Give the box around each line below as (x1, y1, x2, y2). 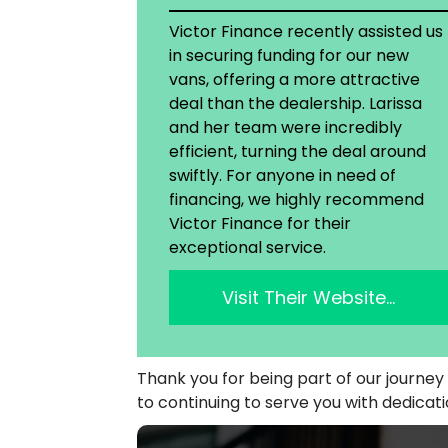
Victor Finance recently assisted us (169, 20, 443, 44)
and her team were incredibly (169, 116, 402, 140)
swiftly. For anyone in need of (169, 164, 396, 188)
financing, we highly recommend (169, 188, 424, 212)
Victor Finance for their (169, 212, 351, 236)
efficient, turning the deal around (169, 140, 426, 164)
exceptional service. (169, 236, 326, 260)
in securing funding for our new (169, 44, 409, 68)
